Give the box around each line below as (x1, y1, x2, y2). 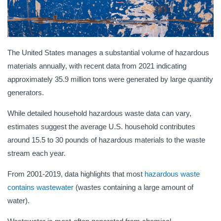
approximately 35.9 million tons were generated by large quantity (7, 75, 213, 84)
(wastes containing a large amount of (74, 183, 193, 192)
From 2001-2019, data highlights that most (7, 170, 145, 179)
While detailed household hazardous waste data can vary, (7, 109, 191, 118)
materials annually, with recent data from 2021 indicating (7, 62, 186, 71)
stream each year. (7, 149, 66, 158)
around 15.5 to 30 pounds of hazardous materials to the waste (7, 136, 205, 145)
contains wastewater (7, 183, 74, 192)
